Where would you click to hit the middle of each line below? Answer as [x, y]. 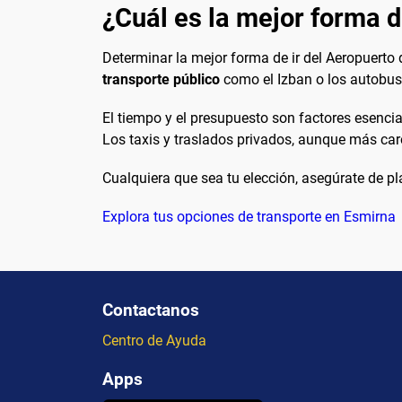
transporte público [161, 79]
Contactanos [151, 310]
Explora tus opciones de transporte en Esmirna [249, 217]
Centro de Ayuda [154, 341]
